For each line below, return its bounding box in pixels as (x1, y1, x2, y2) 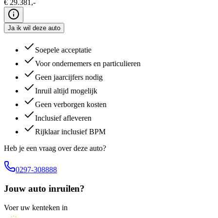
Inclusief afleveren (35, 114, 91, 123)
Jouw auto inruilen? (4, 183, 85, 194)
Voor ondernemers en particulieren (35, 59, 141, 68)
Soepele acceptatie (35, 46, 91, 54)
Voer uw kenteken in (4, 203, 68, 212)
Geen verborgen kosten (35, 100, 107, 109)
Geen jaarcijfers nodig (35, 73, 103, 82)
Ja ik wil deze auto (8, 24, 60, 32)
